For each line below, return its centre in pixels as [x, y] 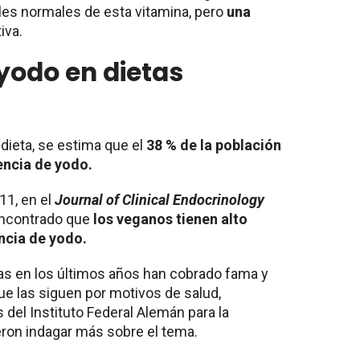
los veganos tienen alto [170, 219]
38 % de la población [214, 145]
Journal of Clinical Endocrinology [160, 199]
